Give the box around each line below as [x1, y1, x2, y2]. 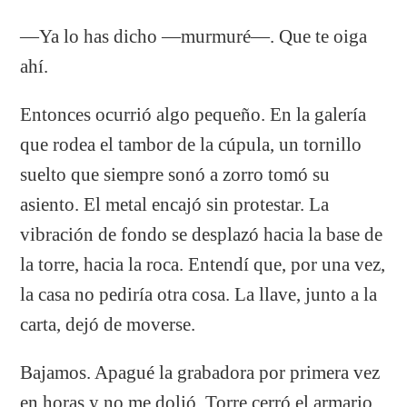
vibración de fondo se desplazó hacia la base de [20, 223, 383, 244]
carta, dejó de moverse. [20, 313, 196, 334]
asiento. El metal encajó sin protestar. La [20, 194, 330, 214]
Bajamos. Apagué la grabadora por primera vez [20, 362, 381, 382]
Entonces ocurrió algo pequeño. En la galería [20, 104, 367, 124]
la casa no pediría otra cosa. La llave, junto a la [20, 283, 378, 304]
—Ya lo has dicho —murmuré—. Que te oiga [20, 25, 368, 46]
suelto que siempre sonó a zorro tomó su [20, 164, 331, 184]
